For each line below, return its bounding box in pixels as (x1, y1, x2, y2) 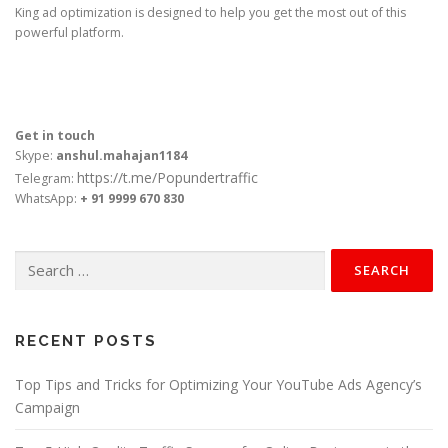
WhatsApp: (15, 190, 80, 208)
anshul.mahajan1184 (56, 147, 187, 165)
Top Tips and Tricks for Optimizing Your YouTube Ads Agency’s (15, 375, 422, 395)
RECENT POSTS (15, 332, 157, 351)
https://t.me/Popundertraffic (77, 168, 258, 188)
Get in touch (15, 127, 95, 145)
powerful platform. (15, 24, 124, 42)
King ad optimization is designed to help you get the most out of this (15, 4, 406, 22)
